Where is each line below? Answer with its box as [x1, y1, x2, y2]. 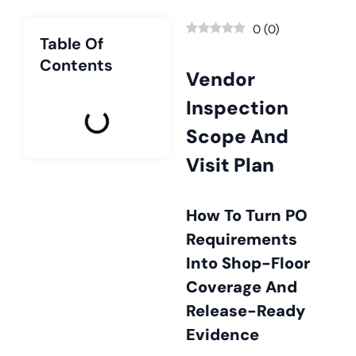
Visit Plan [186, 153, 274, 177]
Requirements [186, 229, 297, 250]
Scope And [186, 124, 288, 149]
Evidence [186, 324, 259, 345]
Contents [40, 55, 113, 75]
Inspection [186, 95, 288, 120]
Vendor [186, 67, 199, 91]
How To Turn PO [186, 205, 197, 226]
